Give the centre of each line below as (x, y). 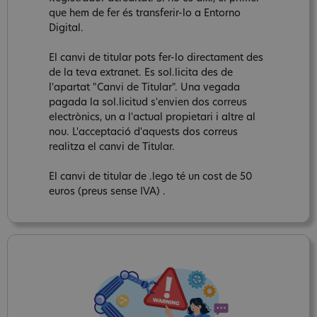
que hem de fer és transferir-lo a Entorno (145, 13)
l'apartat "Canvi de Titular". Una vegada (144, 88)
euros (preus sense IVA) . (107, 192)
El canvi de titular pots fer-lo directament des (156, 58)
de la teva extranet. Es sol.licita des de (141, 73)
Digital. (66, 28)
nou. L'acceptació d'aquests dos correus (143, 132)
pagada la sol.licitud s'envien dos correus (148, 103)
